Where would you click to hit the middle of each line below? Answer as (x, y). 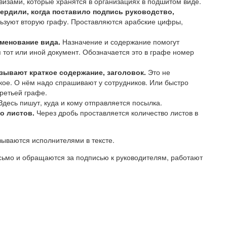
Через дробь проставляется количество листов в (116, 113)
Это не (158, 72)
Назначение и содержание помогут (120, 42)
